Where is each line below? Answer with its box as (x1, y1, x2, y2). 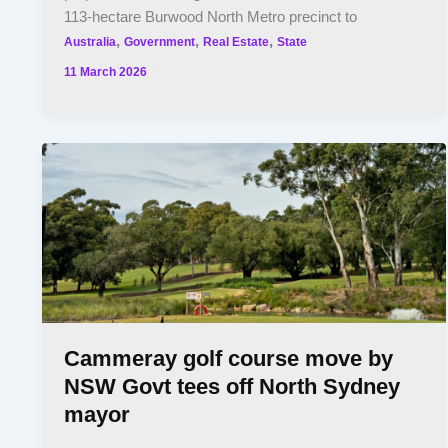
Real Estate (203, 34, 270, 48)
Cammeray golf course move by (64, 346, 394, 372)
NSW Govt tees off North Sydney (64, 374, 401, 400)
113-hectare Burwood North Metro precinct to (64, 8, 358, 25)
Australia (64, 34, 117, 48)
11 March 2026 (64, 65, 148, 79)
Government (124, 34, 196, 48)
